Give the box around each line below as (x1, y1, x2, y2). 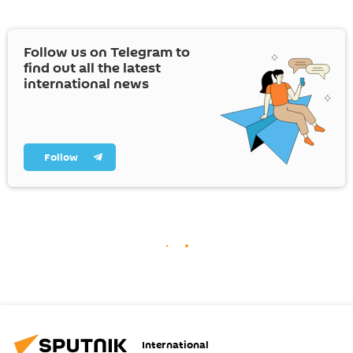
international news (24, 73, 149, 94)
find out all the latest (24, 58, 161, 78)
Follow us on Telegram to (24, 42, 190, 62)
